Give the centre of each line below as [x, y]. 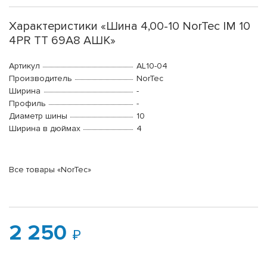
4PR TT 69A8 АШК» [62, 41]
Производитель [41, 79]
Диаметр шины [38, 116]
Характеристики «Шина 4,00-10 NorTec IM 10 [130, 27]
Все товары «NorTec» [50, 170]
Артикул [24, 66]
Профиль [27, 104]
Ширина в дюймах [45, 129]
